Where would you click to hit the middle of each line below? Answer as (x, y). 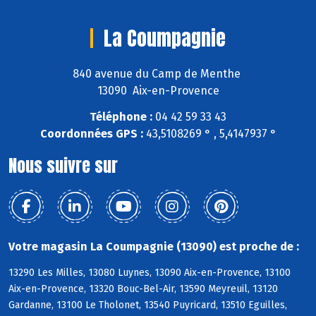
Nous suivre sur (63, 166)
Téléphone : (121, 117)
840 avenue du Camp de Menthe (158, 74)
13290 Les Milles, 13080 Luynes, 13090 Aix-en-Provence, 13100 (150, 272)
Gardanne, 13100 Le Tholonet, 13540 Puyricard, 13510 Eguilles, (148, 305)
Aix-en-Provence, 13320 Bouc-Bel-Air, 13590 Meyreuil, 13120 (143, 288)
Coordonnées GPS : (91, 134)
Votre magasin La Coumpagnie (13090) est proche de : (154, 247)
